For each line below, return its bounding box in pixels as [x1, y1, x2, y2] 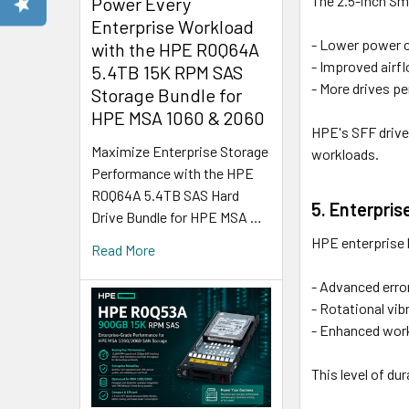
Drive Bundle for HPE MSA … [91, 208, 262, 226]
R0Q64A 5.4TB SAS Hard [91, 186, 239, 204]
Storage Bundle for [91, 84, 242, 107]
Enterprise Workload [91, 16, 254, 38]
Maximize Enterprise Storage [91, 142, 268, 161]
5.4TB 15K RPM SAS [91, 61, 243, 84]
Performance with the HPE [91, 164, 254, 183]
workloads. [311, 144, 380, 163]
